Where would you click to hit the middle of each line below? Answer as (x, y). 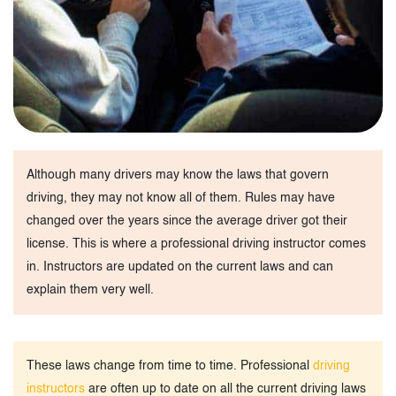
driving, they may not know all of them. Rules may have (181, 198)
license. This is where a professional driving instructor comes (196, 244)
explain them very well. (90, 289)
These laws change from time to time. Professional (170, 366)
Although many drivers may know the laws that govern (178, 175)
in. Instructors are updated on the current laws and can (180, 267)
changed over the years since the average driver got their (187, 221)
